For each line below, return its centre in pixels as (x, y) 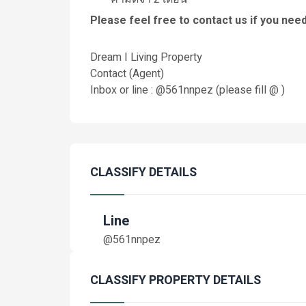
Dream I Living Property (148, 57)
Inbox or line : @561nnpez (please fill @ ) (187, 90)
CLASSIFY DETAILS (143, 172)
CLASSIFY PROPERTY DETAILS (176, 280)
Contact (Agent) (127, 74)
